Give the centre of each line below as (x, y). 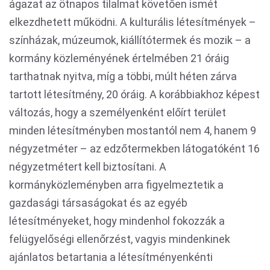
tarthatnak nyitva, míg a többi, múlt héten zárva (123, 76)
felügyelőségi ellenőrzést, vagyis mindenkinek (120, 239)
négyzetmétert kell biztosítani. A (88, 167)
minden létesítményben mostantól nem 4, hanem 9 (133, 130)
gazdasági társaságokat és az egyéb (98, 203)
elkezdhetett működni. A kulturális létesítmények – (133, 22)
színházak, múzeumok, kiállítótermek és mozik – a (130, 40)
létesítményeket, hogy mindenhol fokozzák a (117, 221)
